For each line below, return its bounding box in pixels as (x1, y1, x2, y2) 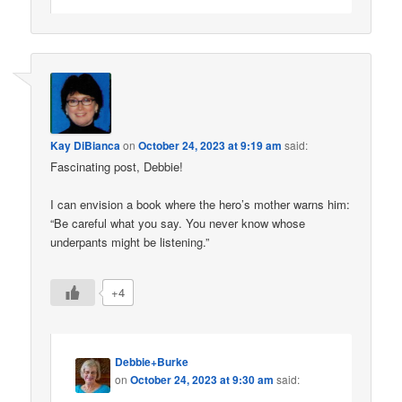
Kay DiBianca (50, 136, 121, 153)
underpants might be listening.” (50, 232, 210, 250)
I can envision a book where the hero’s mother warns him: (50, 195, 351, 213)
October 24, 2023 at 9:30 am (130, 371, 275, 389)
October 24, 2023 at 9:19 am (138, 136, 283, 153)
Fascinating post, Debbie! (50, 157, 184, 175)
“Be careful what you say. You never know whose (50, 214, 306, 232)
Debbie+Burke (115, 354, 189, 371)
